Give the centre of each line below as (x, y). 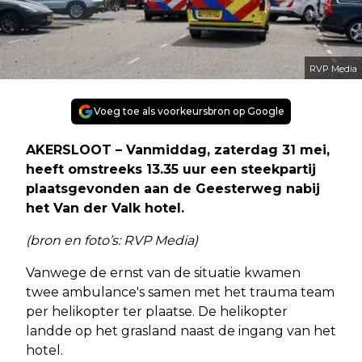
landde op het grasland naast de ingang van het (181, 330)
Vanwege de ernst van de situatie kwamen (163, 272)
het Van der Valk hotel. (107, 208)
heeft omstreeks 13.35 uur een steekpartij (171, 169)
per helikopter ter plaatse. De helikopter (157, 311)
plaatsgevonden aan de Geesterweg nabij (173, 188)
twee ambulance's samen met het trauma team (180, 292)
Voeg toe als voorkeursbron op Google (189, 111)
